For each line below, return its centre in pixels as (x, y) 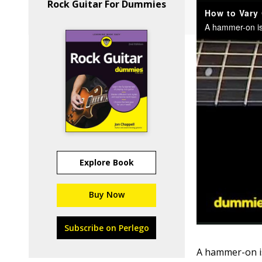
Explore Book (106, 162)
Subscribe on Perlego (106, 228)
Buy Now (106, 194)
